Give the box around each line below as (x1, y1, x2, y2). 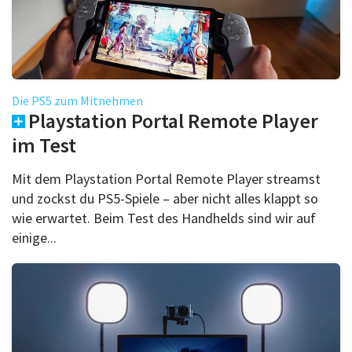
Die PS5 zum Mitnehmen (12, 92, 143, 108)
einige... (12, 228, 57, 247)
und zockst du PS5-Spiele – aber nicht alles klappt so (12, 189, 318, 207)
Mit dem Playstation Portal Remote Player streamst (12, 169, 321, 188)
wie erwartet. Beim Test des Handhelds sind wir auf (12, 208, 316, 227)
